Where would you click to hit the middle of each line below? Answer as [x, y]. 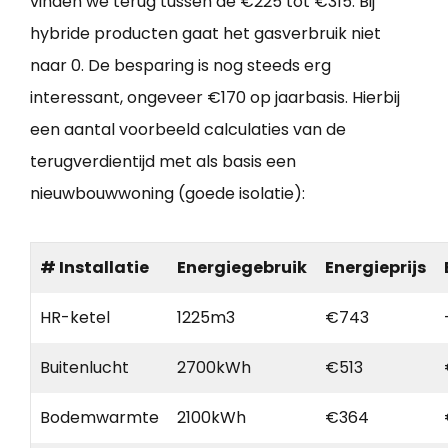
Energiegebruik [242, 267]
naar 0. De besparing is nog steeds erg [180, 65]
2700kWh [214, 367]
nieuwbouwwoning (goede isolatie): [167, 193]
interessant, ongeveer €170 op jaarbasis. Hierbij [215, 97]
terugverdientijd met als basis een [163, 161]
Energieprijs [375, 267]
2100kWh [211, 417]
